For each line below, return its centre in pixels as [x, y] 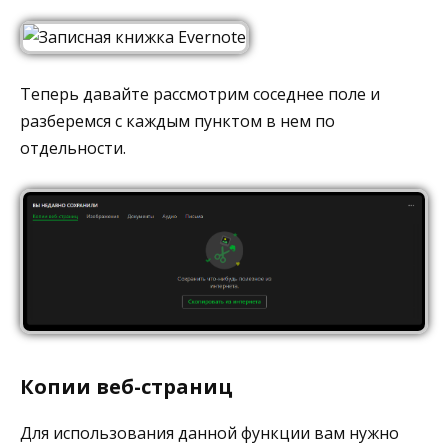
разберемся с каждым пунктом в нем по [177, 120]
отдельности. [73, 147]
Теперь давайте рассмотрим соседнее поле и [200, 93]
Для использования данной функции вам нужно [209, 432]
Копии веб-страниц [126, 386]
